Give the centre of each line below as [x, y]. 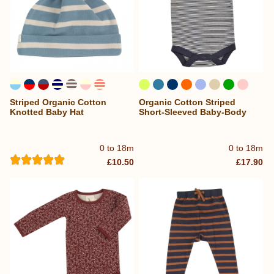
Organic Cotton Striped [187, 102]
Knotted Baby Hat [47, 112]
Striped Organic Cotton [58, 102]
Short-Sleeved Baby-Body [193, 112]
